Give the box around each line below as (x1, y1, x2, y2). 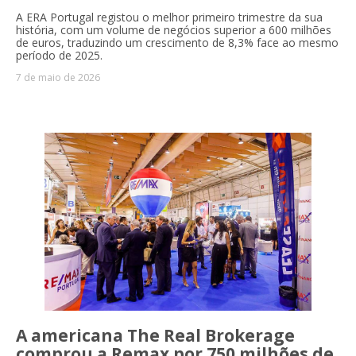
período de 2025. (16, 48, 103, 64)
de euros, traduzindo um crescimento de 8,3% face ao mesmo (16, 35, 339, 51)
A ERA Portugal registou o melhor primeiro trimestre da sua (16, 10, 323, 25)
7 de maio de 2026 (16, 71, 100, 85)
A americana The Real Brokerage (16, 324, 295, 347)
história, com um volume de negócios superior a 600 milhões (16, 22, 331, 38)
